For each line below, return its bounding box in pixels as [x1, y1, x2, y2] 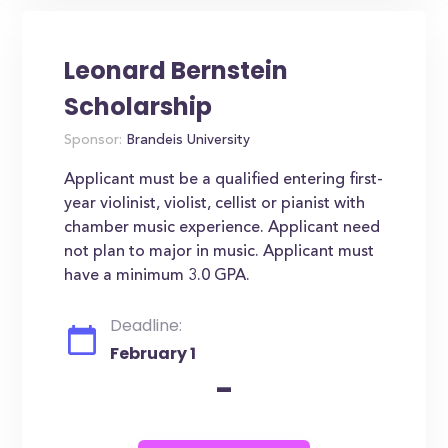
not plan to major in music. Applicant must [64, 244, 375, 260]
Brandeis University [122, 134, 251, 148]
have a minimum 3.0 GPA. [64, 268, 251, 284]
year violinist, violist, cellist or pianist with [64, 196, 366, 212]
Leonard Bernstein [64, 54, 289, 87]
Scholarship [64, 90, 213, 123]
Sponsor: [64, 134, 123, 148]
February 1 [110, 342, 197, 365]
